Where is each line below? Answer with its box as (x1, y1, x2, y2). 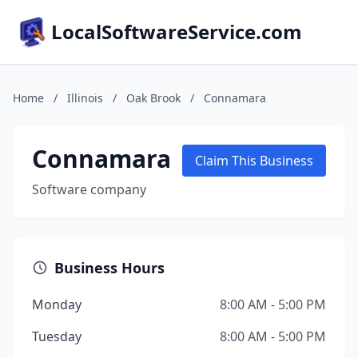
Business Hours (54, 258, 165, 277)
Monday (32, 296, 82, 313)
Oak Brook (126, 90, 181, 105)
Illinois (67, 90, 103, 105)
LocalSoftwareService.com (51, 18, 302, 45)
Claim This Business (195, 152, 313, 169)
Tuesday (32, 328, 82, 345)
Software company (32, 181, 146, 198)
